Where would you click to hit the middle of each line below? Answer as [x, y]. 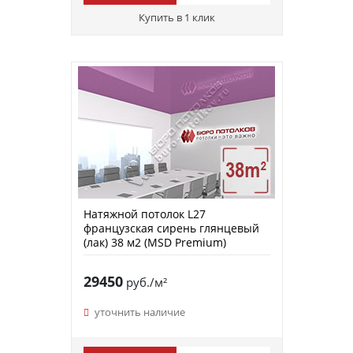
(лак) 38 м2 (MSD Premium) [154, 242]
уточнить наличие [139, 312]
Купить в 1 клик [176, 17]
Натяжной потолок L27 [144, 214]
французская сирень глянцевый [171, 228]
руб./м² [145, 282]
